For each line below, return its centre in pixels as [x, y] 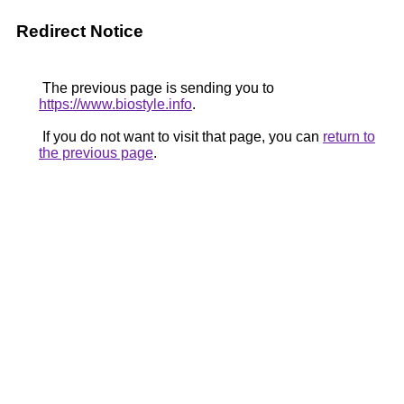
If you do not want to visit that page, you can [181, 137]
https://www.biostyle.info [115, 104]
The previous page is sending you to [156, 88]
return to [349, 137]
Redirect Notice [80, 31]
